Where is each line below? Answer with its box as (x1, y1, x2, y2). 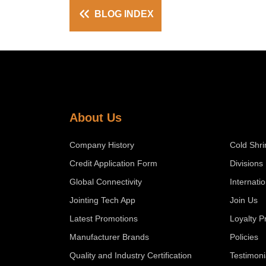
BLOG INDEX (92, 8, 154, 19)
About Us (69, 110, 122, 124)
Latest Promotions (69, 213, 138, 223)
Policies (230, 232, 258, 242)
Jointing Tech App (69, 195, 135, 205)
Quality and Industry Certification (69, 250, 192, 260)
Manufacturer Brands (69, 232, 149, 242)
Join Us (230, 195, 258, 205)
